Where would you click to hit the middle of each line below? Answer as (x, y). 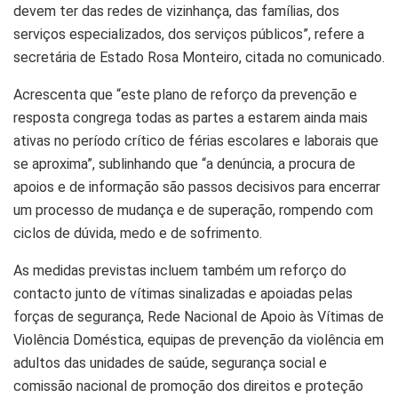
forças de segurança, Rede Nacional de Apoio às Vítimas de (199, 316)
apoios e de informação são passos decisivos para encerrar (197, 187)
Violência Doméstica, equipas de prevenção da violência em (199, 339)
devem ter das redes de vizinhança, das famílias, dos (176, 11)
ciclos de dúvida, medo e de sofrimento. (138, 233)
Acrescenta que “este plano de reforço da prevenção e (185, 94)
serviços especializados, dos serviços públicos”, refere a (189, 34)
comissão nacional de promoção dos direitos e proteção (188, 386)
